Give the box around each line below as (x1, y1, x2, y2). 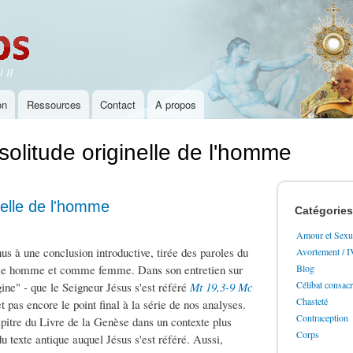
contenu (126, 19, 163, 34)
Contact (100, 97, 136, 113)
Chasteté (296, 295, 329, 308)
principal (126, 36, 165, 51)
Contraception (296, 311, 349, 325)
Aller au (126, 2, 162, 17)
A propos (155, 97, 197, 113)
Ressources (26, 97, 81, 113)
